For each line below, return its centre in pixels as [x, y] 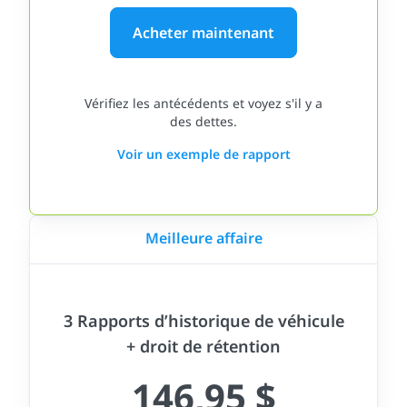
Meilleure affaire [203, 238]
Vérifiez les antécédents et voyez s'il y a [203, 103]
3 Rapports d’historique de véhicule [203, 321]
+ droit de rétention [203, 346]
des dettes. [203, 121]
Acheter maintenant [203, 32]
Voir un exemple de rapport [203, 154]
